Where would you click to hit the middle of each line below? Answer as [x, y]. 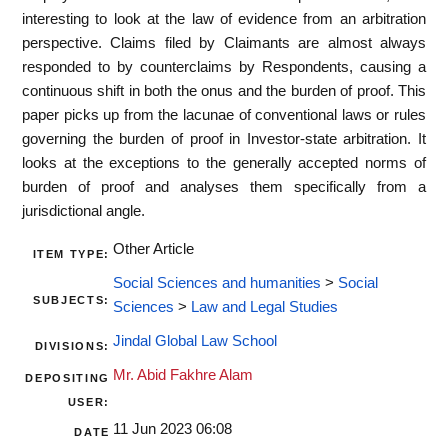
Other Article [153, 249]
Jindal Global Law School [195, 341]
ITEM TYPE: [71, 254]
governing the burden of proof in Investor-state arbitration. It [224, 138]
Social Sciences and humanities [217, 283]
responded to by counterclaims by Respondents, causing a [224, 66]
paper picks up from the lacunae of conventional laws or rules [224, 114]
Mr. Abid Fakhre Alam [183, 375]
